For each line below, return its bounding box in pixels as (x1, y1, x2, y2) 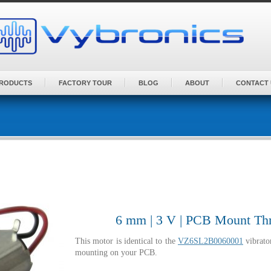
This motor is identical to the (75, 236, 178, 246)
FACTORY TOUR (59, 79, 112, 87)
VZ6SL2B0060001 (178, 236, 243, 246)
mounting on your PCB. (75, 247, 157, 257)
